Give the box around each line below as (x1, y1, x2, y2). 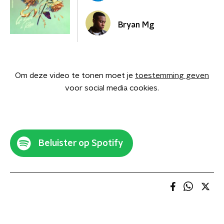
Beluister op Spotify (38, 138, 123, 148)
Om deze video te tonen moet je (15, 71, 135, 79)
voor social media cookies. (65, 84, 159, 92)
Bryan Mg (118, 21, 154, 29)
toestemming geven (135, 71, 209, 79)
